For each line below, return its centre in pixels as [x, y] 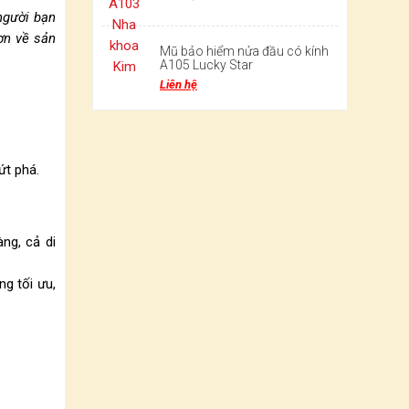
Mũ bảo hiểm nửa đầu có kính [244, 51]
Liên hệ [178, 84]
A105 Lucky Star [206, 65]
